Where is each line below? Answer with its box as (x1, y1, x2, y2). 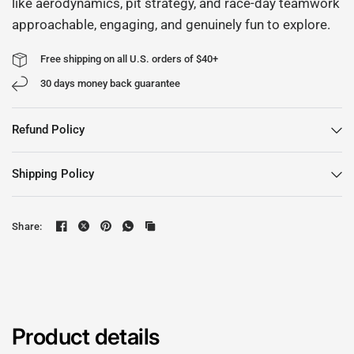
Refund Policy (12, 122, 85, 137)
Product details (12, 323, 160, 351)
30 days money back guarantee (40, 77, 180, 89)
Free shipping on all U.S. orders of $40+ (40, 53, 218, 66)
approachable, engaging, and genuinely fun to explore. (12, 17, 331, 33)
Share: (12, 220, 43, 232)
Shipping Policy (12, 167, 94, 182)
